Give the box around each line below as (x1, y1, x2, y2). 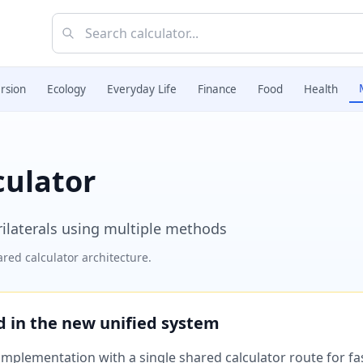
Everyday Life (107, 82, 177, 96)
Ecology (47, 82, 86, 96)
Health (304, 82, 338, 96)
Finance (198, 82, 237, 96)
